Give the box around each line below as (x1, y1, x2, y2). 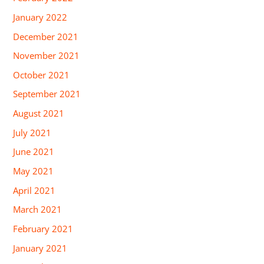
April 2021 (13, 184, 56, 196)
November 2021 (13, 49, 80, 62)
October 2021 (13, 68, 70, 81)
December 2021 (13, 30, 79, 42)
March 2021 (13, 203, 62, 216)
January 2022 (13, 11, 68, 23)
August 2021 (13, 107, 65, 120)
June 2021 (13, 146, 55, 158)
